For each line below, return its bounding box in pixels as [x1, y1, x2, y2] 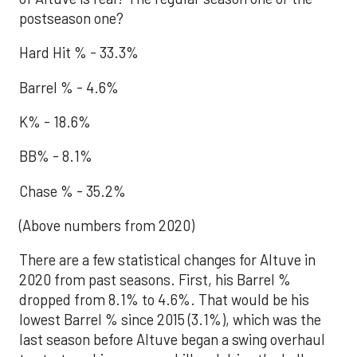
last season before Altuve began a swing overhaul [19, 331, 325, 349]
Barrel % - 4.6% [19, 78, 119, 96]
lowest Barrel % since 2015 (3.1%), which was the [19, 311, 321, 329]
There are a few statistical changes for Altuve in [19, 251, 316, 269]
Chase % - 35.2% [19, 182, 126, 200]
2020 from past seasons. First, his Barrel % [19, 271, 291, 289]
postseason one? [19, 9, 124, 27]
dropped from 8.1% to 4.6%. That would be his [19, 291, 309, 309]
